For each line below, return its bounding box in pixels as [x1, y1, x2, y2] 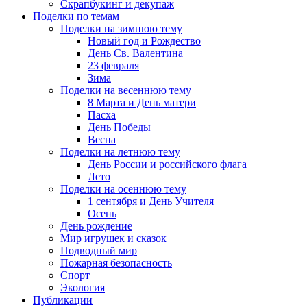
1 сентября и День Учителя [88, 195, 214, 208]
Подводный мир [60, 245, 137, 257]
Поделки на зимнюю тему [60, 23, 182, 35]
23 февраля [88, 60, 139, 72]
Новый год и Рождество [88, 35, 201, 47]
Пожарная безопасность [60, 257, 172, 269]
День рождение [60, 220, 132, 232]
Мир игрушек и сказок [60, 232, 167, 245]
